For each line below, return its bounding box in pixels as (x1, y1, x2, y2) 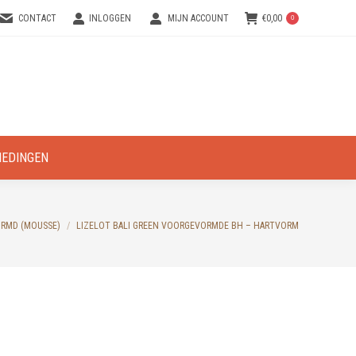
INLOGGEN (89, 13, 132, 24)
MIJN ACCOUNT (168, 13, 229, 24)
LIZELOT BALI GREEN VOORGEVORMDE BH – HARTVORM (76, 219, 299, 231)
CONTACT (18, 13, 57, 24)
